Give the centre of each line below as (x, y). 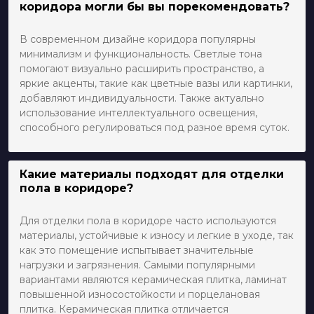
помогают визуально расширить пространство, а (142, 68)
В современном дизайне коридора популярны (138, 39)
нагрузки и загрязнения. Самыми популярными (137, 265)
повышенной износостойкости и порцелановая (140, 294)
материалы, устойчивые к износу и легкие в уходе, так (157, 235)
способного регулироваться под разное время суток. (155, 127)
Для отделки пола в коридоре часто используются (148, 220)
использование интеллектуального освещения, (138, 112)
